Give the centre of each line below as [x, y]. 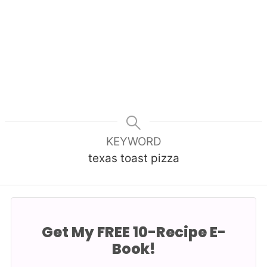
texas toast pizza [133, 159]
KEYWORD [133, 142]
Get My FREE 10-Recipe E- [133, 232]
